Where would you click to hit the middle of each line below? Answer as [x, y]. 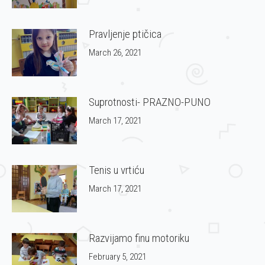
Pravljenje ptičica [125, 34]
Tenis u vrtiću [117, 170]
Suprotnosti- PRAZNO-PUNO [150, 102]
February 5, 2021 [117, 256]
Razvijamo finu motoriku [139, 238]
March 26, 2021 [115, 52]
